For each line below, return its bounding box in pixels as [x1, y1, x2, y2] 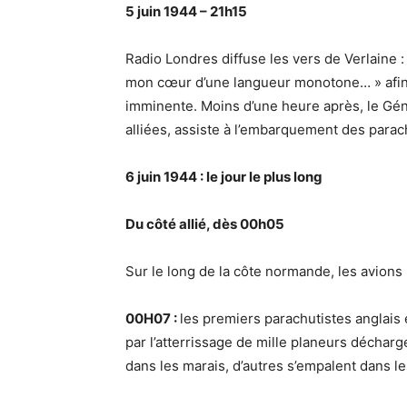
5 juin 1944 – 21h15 [125, 3, 247, 21]
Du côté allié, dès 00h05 [125, 215, 284, 233]
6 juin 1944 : [125, 168, 206, 186]
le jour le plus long [206, 168, 323, 186]
